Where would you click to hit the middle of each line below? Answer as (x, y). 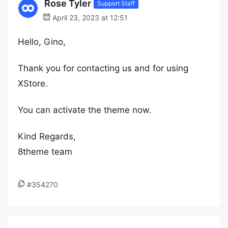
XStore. (33, 83)
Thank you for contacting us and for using (103, 68)
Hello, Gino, (42, 42)
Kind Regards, (47, 136)
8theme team (45, 152)
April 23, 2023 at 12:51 (89, 18)
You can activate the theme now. (85, 110)
